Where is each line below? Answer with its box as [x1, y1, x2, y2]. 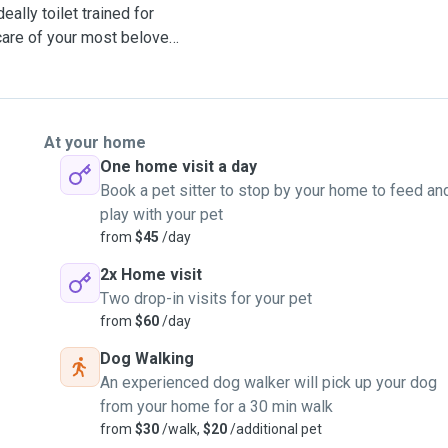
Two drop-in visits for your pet [100, 289, 312, 308]
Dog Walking [100, 349, 194, 368]
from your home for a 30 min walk [100, 397, 333, 416]
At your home [44, 133, 146, 152]
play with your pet [100, 205, 223, 224]
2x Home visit [100, 265, 202, 284]
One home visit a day [100, 157, 257, 176]
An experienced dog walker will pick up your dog [100, 373, 437, 392]
